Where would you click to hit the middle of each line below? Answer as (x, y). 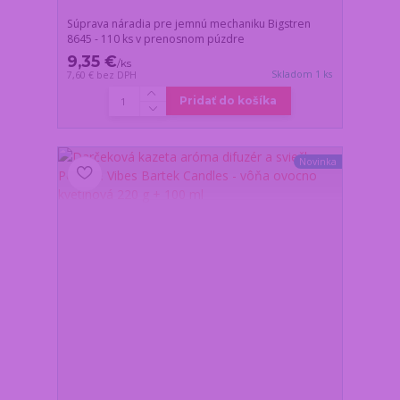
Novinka (317, 162)
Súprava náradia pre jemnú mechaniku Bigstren (189, 23)
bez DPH (117, 75)
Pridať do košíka (229, 101)
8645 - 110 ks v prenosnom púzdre (156, 38)
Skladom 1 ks (302, 74)
